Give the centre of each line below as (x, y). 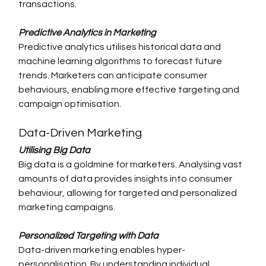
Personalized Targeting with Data (89, 236)
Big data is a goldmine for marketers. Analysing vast (132, 165)
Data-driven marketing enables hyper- (102, 250)
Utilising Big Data (55, 151)
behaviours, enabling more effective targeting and (130, 90)
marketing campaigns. (67, 208)
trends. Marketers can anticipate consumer (114, 76)
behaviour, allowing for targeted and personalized (129, 193)
